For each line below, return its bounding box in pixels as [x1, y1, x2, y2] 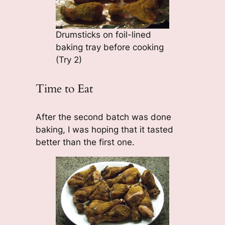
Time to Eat [35, 80, 93, 96]
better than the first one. [35, 137, 135, 147]
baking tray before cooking [55, 42, 164, 52]
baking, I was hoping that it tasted [35, 124, 173, 135]
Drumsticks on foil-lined [55, 29, 151, 40]
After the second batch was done [35, 111, 171, 122]
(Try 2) [55, 54, 82, 65]
